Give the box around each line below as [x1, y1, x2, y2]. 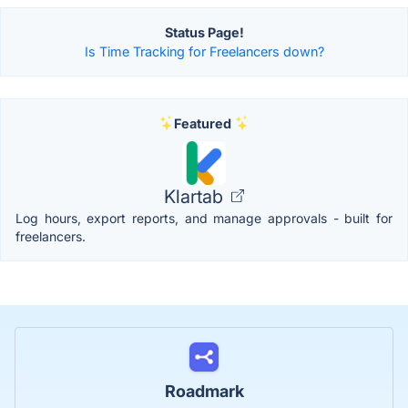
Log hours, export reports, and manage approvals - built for [15, 209, 393, 226]
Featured [173, 115, 231, 131]
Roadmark [164, 381, 244, 401]
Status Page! [164, 24, 244, 40]
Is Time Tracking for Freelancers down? [84, 43, 324, 59]
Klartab [164, 185, 228, 208]
